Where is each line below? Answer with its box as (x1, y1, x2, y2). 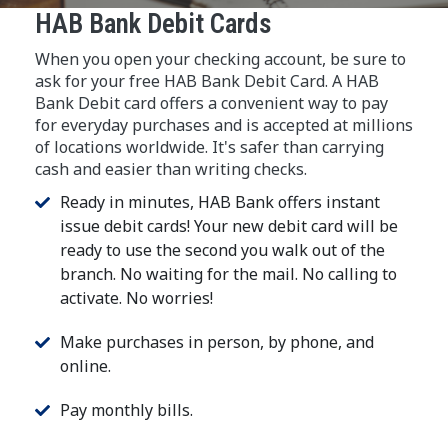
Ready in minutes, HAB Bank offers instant (60, 191, 380, 213)
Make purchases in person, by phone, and (60, 331, 374, 353)
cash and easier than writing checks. (35, 158, 307, 180)
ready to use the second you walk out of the (60, 239, 385, 261)
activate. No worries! (60, 287, 213, 309)
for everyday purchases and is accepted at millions (35, 114, 413, 136)
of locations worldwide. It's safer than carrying (35, 136, 384, 158)
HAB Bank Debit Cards (35, 8, 272, 40)
